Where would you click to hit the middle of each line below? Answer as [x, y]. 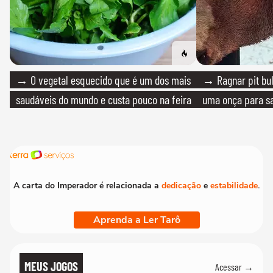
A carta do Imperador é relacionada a [87, 186]
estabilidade [234, 186]
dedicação [181, 186]
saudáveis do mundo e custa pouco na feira [104, 100]
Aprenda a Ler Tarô [136, 220]
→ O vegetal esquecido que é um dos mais [103, 80]
